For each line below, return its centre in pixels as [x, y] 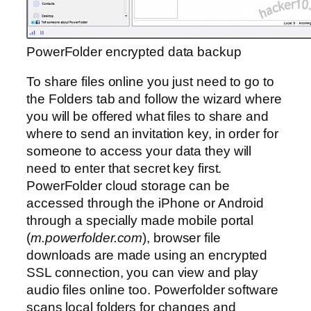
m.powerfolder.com [86, 238]
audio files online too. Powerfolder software [152, 290]
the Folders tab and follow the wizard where [154, 99]
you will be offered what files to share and [148, 117]
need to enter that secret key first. [124, 169]
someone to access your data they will [139, 151]
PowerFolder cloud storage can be [128, 186]
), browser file [182, 238]
